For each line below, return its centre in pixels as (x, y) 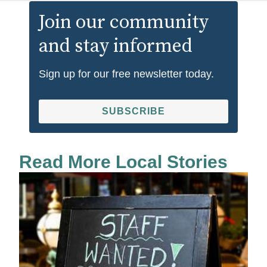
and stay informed (116, 46)
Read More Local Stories (123, 162)
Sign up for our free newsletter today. (126, 74)
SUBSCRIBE (133, 111)
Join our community (124, 22)
